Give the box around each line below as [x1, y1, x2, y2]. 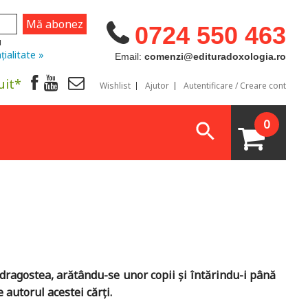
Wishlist [100, 80, 131, 91]
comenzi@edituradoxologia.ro [144, 51, 286, 62]
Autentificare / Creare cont [184, 80, 286, 91]
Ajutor [145, 80, 169, 91]
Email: [114, 51, 144, 62]
